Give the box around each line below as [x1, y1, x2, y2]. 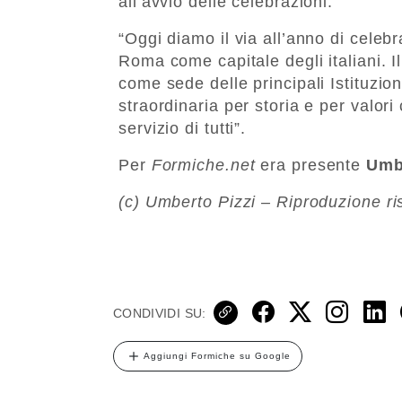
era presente [255, 155, 367, 174]
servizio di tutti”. [118, 118, 247, 137]
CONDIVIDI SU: [113, 305, 206, 320]
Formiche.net [151, 155, 256, 174]
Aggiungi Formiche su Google [144, 350, 291, 361]
